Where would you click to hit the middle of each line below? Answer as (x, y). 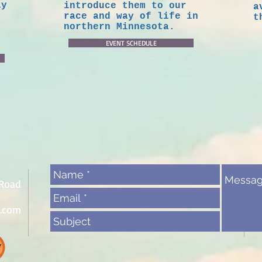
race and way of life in (131, 16)
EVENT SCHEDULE (131, 43)
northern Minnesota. (119, 27)
